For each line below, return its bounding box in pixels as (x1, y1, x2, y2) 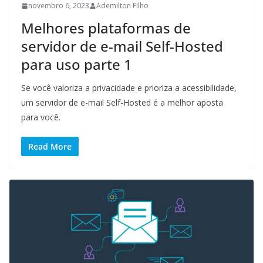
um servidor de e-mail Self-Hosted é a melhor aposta (21, 97, 223, 109)
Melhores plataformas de (21, 18, 191, 38)
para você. (21, 112, 60, 123)
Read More (28, 141, 72, 153)
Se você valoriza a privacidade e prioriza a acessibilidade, (21, 82, 237, 94)
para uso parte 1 (21, 55, 132, 75)
